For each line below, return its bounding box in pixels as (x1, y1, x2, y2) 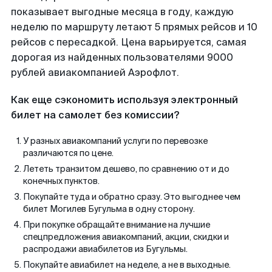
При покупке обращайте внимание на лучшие (23, 219, 210, 230)
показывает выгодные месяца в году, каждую (11, 5, 234, 18)
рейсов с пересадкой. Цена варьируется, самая (11, 36, 246, 49)
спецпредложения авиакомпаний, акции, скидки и (23, 231, 229, 242)
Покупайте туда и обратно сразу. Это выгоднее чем (23, 191, 240, 202)
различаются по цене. (23, 148, 114, 158)
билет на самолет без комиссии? (11, 109, 179, 121)
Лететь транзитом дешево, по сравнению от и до (23, 163, 229, 174)
